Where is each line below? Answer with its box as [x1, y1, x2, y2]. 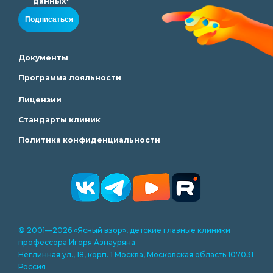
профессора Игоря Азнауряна [18, 237, 135, 247]
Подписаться [24, 15, 73, 24]
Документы [18, 52, 68, 62]
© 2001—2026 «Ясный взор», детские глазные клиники [18, 225, 230, 235]
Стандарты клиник [18, 115, 101, 124]
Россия [18, 261, 46, 271]
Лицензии [18, 94, 62, 104]
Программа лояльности [18, 73, 121, 82]
